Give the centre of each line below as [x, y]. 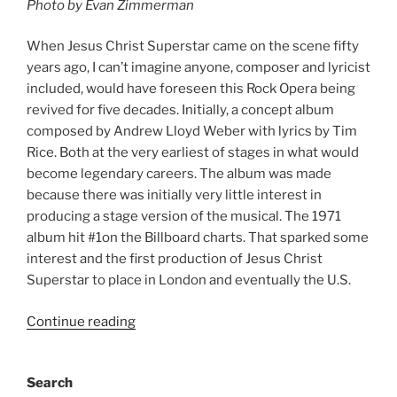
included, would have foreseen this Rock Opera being [191, 89]
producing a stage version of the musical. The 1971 [184, 217]
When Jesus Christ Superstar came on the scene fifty [193, 47]
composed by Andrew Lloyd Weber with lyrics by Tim [192, 132]
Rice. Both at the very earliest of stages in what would [193, 153]
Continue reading [81, 321]
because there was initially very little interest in [174, 195]
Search [50, 382]
